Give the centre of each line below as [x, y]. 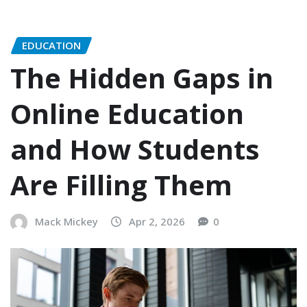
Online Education [127, 114]
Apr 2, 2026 [157, 222]
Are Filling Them [121, 185]
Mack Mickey [66, 222]
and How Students [135, 149]
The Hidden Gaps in [142, 78]
